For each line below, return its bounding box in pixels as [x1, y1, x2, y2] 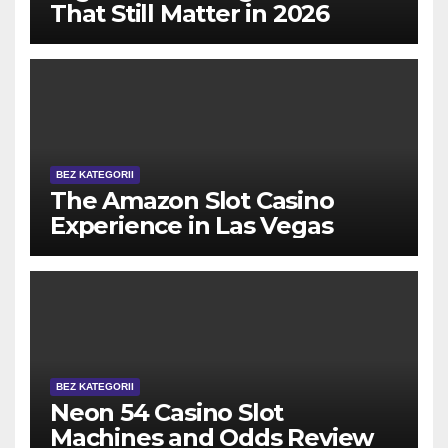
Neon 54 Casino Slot [50, 397, 284, 427]
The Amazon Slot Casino [50, 185, 334, 215]
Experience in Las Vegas [50, 210, 333, 240]
